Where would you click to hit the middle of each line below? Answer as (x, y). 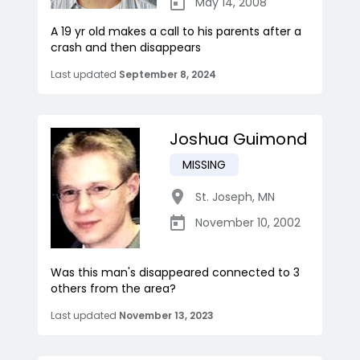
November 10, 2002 (248, 223)
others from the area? (113, 289)
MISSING (204, 165)
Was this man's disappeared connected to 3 (175, 273)
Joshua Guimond (239, 139)
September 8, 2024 (168, 75)
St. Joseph (224, 197)
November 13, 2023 (166, 316)
